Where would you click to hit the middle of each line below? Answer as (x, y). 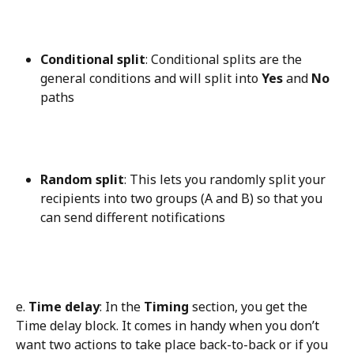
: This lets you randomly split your (226, 180)
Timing (166, 306)
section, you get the (250, 306)
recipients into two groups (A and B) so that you (183, 199)
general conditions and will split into (151, 78)
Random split (82, 180)
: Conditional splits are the (225, 59)
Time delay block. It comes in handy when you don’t (169, 325)
